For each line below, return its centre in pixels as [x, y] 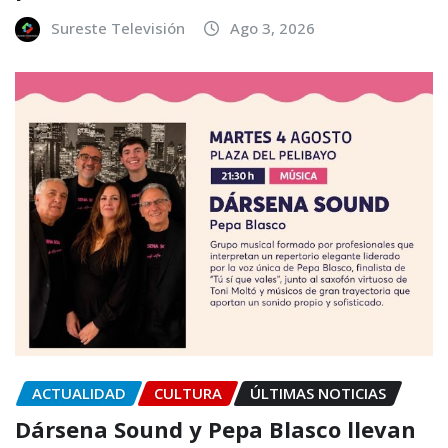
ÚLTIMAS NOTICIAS [318, 392]
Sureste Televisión [118, 28]
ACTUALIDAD [79, 392]
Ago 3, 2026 [272, 28]
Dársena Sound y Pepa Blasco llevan [215, 429]
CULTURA [188, 392]
